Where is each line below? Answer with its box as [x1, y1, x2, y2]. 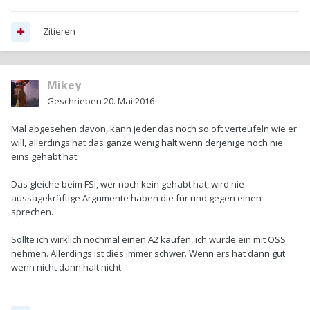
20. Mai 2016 [104, 95, 154, 108]
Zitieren [43, 25, 75, 38]
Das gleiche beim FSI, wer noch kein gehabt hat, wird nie [11, 178, 244, 191]
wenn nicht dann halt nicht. [11, 261, 123, 274]
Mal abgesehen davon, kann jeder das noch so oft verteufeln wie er [11, 122, 297, 136]
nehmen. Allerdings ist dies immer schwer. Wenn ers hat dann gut [11, 247, 285, 260]
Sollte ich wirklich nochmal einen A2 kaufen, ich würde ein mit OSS [11, 233, 286, 246]
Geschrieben [47, 95, 104, 108]
